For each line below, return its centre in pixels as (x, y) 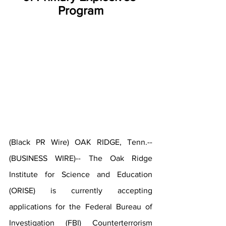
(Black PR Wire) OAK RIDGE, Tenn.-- (81, 142)
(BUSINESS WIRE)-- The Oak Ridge (81, 158)
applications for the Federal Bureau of (81, 207)
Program (81, 10)
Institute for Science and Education (81, 175)
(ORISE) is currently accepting (81, 191)
